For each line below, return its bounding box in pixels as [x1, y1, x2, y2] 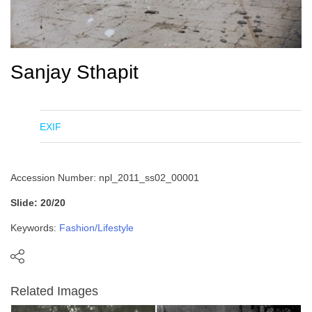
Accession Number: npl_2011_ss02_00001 [10, 172, 199, 184]
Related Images [10, 284, 98, 299]
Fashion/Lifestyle [59, 222, 134, 234]
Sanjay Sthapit [10, 61, 139, 84]
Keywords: [10, 222, 59, 234]
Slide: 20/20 [10, 197, 65, 209]
